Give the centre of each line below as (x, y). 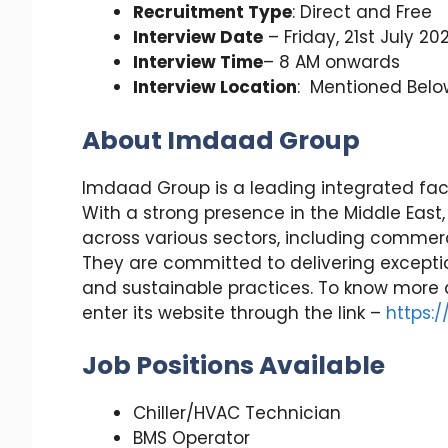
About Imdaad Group (221, 140)
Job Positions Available (233, 366)
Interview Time (198, 62)
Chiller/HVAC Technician (237, 413)
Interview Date (198, 37)
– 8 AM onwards (331, 62)
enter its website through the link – (234, 312)
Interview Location (215, 87)
